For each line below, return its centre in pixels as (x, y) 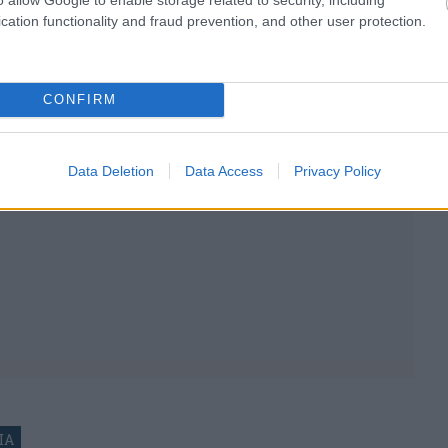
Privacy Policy (337, 170)
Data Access (223, 170)
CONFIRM (79, 99)
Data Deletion (110, 170)
